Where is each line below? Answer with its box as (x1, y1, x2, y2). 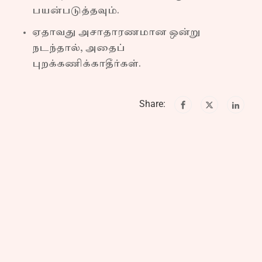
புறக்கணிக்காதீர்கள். (32, 60, 141, 69)
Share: (139, 98, 166, 109)
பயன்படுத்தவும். (32, 6, 119, 16)
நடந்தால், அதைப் (32, 44, 125, 53)
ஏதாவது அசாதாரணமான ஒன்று (32, 28, 201, 37)
